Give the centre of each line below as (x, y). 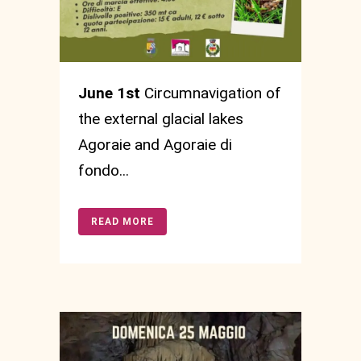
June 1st (109, 93)
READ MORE (122, 222)
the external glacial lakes (161, 119)
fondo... (104, 171)
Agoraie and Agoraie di (155, 145)
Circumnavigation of (211, 93)
